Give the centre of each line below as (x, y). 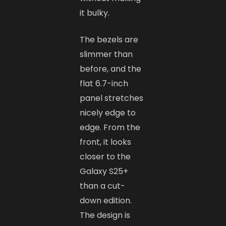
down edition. (106, 201)
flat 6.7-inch (104, 84)
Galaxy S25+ (104, 172)
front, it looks (106, 142)
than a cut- (103, 186)
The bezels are (109, 40)
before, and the (111, 69)
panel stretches (112, 98)
